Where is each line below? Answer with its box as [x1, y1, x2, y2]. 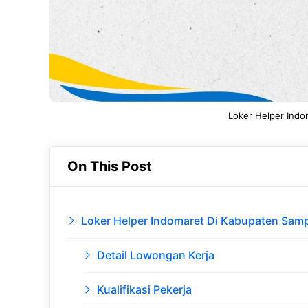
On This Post [67, 158, 152, 175]
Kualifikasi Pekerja [96, 283, 192, 297]
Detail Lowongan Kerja [96, 248, 214, 263]
